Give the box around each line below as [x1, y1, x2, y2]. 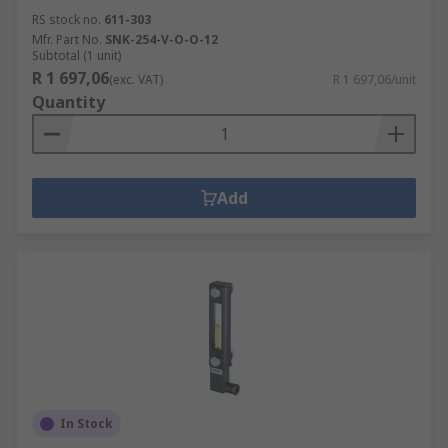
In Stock [60, 415, 113, 432]
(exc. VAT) [109, 71, 163, 88]
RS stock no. [32, 11, 101, 28]
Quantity [32, 91, 105, 113]
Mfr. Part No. [32, 31, 102, 48]
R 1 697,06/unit [333, 71, 416, 88]
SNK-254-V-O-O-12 [105, 31, 218, 48]
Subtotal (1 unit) [32, 47, 121, 64]
